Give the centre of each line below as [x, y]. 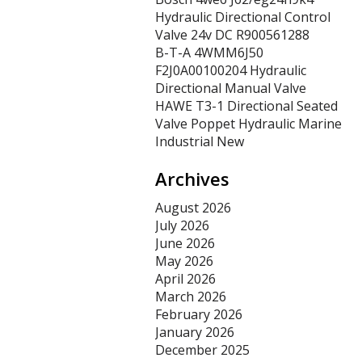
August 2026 [193, 208]
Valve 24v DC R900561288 [232, 35]
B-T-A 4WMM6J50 [209, 53]
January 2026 [195, 332]
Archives [192, 179]
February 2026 [199, 314]
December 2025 [202, 350]
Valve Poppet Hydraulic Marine [248, 124]
